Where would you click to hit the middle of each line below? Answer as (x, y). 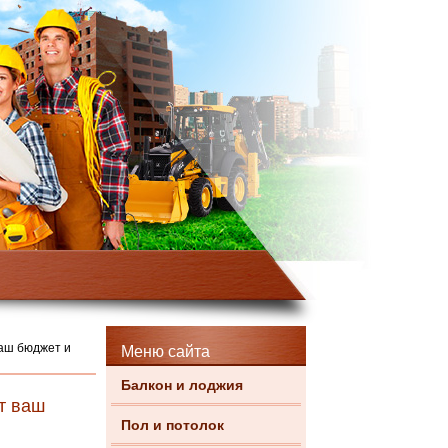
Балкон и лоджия (182, 385)
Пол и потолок (172, 425)
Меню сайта (165, 351)
